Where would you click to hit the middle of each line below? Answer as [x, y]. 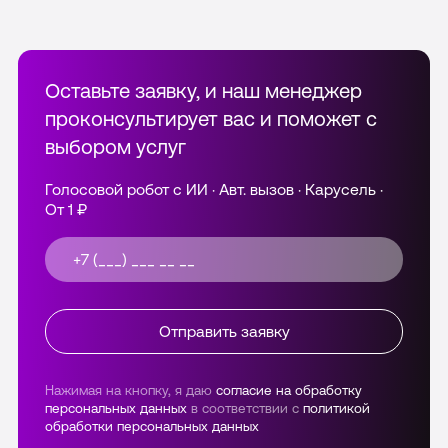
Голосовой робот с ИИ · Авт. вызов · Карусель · [214, 188]
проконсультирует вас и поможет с [211, 118]
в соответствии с [245, 407]
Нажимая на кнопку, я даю [130, 389]
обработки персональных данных [152, 425]
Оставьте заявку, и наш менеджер [203, 90]
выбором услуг [115, 146]
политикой [336, 407]
